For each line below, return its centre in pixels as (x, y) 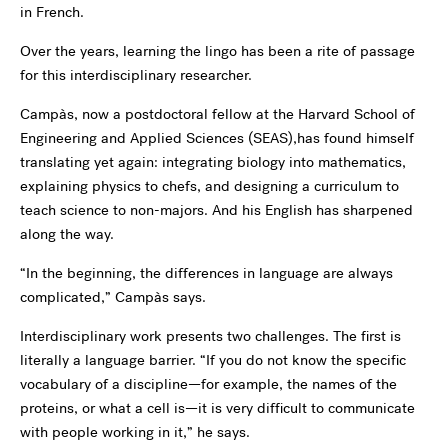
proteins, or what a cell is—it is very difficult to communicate (217, 408)
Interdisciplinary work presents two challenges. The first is (210, 336)
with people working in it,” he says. (135, 432)
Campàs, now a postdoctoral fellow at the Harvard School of (217, 114)
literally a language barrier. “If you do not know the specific (213, 360)
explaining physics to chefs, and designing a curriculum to (209, 186)
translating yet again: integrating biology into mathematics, (213, 162)
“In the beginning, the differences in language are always (206, 273)
